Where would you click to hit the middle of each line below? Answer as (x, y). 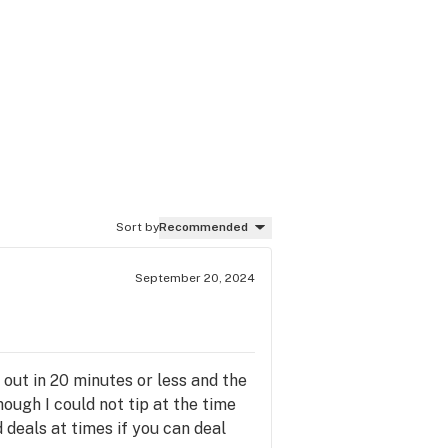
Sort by (137, 227)
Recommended (203, 227)
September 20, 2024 (195, 277)
